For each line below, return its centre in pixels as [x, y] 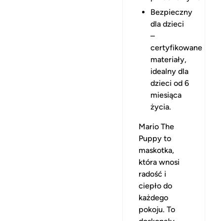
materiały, [168, 59]
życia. [161, 107]
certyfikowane [176, 47]
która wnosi [159, 162]
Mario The [156, 126]
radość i [152, 174]
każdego [153, 197]
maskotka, [156, 150]
